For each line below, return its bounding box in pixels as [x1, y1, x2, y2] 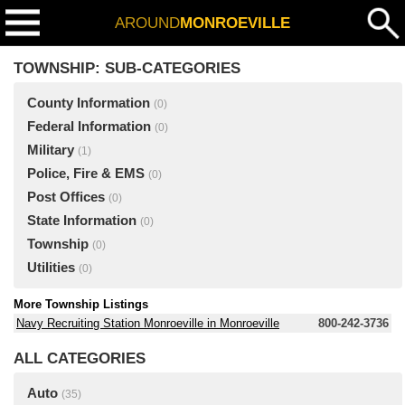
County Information [27, 96, 150, 110]
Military [27, 143, 74, 157]
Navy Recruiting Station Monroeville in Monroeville [16, 316, 279, 330]
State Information [27, 213, 137, 228]
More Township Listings [14, 297, 148, 311]
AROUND [115, 14, 180, 32]
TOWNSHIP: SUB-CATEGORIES [14, 59, 240, 77]
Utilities [27, 260, 75, 275]
